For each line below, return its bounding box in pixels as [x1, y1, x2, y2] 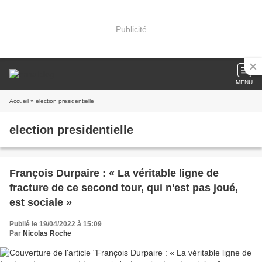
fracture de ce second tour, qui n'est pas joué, [9, 182, 238, 194]
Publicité [115, 24, 147, 34]
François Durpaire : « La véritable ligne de [9, 167, 219, 179]
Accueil [9, 98, 29, 104]
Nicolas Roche [23, 229, 71, 237]
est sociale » [9, 196, 72, 208]
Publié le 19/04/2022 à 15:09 [9, 220, 102, 228]
